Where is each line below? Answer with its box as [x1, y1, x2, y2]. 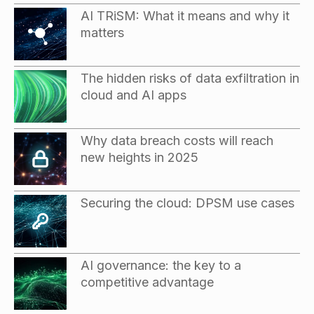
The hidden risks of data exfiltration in [81, 70, 299, 86]
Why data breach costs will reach [81, 132, 273, 148]
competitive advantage [81, 274, 214, 289]
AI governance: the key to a [81, 257, 241, 273]
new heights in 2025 [81, 149, 198, 165]
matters [81, 25, 124, 40]
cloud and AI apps [81, 87, 186, 102]
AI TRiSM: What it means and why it [81, 8, 289, 23]
